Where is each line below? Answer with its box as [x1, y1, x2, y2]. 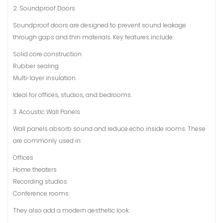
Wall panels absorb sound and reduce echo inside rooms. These [13, 124, 206, 133]
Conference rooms [13, 189, 69, 198]
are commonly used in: [13, 136, 82, 145]
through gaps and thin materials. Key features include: [13, 33, 174, 41]
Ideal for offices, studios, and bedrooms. [13, 91, 132, 99]
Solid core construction [13, 50, 82, 58]
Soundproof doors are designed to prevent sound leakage [13, 21, 186, 29]
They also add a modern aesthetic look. [13, 206, 130, 215]
